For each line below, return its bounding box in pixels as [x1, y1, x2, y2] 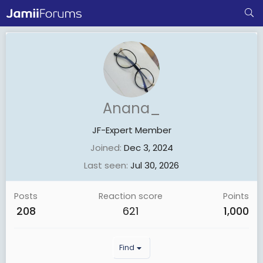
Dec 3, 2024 [123, 141, 173, 154]
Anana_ [103, 99, 160, 118]
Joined [90, 141, 120, 154]
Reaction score [98, 190, 163, 202]
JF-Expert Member [92, 124, 171, 136]
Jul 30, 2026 [130, 159, 179, 171]
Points [223, 190, 249, 202]
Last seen [84, 159, 126, 171]
